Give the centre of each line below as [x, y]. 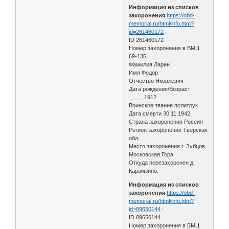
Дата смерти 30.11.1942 [160, 113]
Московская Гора [151, 154]
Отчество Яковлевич [156, 81]
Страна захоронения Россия [166, 121]
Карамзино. [144, 170]
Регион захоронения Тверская [168, 130]
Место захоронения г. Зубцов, [168, 146]
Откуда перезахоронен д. [162, 162]
